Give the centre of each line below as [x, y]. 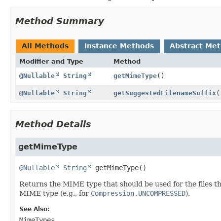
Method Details [53, 124]
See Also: [35, 209]
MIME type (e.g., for [55, 193]
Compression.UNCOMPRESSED [138, 193]
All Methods [45, 46]
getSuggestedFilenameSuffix [165, 93]
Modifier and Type [51, 61]
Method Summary [60, 21]
